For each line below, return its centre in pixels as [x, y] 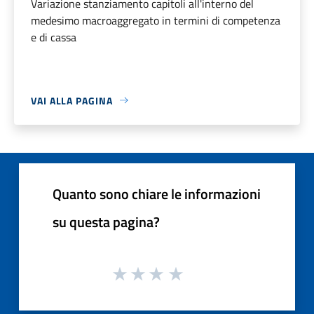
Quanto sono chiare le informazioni [157, 193]
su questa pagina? [106, 221]
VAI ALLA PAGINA [72, 100]
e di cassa [54, 37]
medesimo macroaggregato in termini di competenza [156, 20]
